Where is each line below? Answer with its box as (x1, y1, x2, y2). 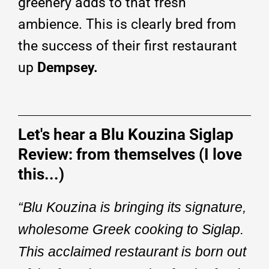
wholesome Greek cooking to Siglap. (18, 221, 244, 237)
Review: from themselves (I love (18, 145, 242, 163)
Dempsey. (34, 59, 98, 76)
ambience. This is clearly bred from (18, 16, 236, 32)
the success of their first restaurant (18, 37, 237, 54)
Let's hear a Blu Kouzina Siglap (18, 125, 234, 144)
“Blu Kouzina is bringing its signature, (18, 199, 246, 215)
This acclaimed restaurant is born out (18, 243, 246, 259)
